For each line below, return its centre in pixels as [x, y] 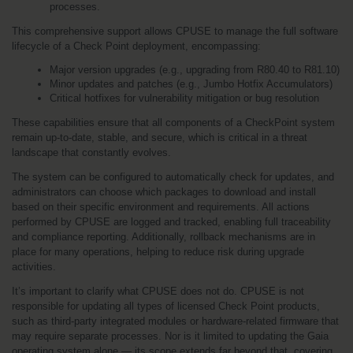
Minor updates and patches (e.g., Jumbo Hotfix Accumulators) [191, 84]
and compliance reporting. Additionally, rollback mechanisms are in [163, 236]
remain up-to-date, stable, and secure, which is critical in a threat [160, 137]
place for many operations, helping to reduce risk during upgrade [158, 251]
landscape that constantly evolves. [91, 152]
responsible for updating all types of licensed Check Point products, [166, 306]
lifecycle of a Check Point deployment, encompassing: [136, 46]
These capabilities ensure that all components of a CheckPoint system [173, 122]
